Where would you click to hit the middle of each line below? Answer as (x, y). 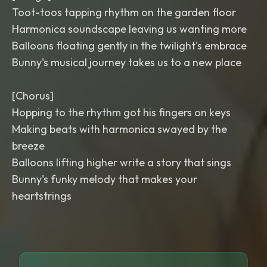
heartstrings (42, 196)
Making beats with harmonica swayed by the (119, 129)
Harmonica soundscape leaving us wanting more (129, 29)
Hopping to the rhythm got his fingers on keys (121, 112)
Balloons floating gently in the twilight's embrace (129, 46)
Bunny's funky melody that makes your (105, 179)
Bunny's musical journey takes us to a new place (127, 62)
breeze (28, 146)
